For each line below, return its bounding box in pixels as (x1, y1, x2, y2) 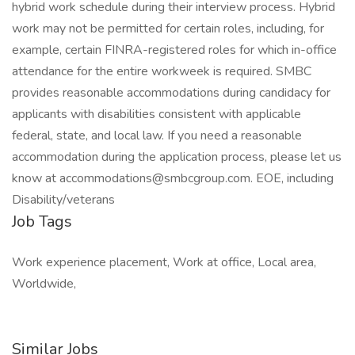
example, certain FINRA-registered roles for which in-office (12, 41, 337, 59)
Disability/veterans (12, 191, 115, 208)
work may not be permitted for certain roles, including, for (12, 20, 324, 37)
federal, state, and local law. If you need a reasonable (12, 127, 302, 144)
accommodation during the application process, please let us (12, 148, 342, 166)
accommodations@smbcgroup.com (59, 170, 250, 187)
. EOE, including (250, 170, 334, 187)
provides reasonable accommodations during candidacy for (12, 84, 330, 101)
